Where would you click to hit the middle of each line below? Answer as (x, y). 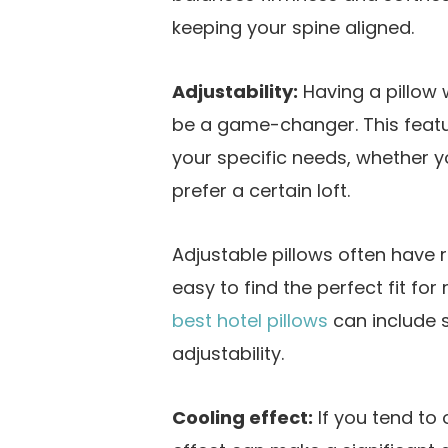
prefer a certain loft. (261, 190)
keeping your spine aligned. (293, 27)
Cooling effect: (242, 417)
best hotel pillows (250, 320)
